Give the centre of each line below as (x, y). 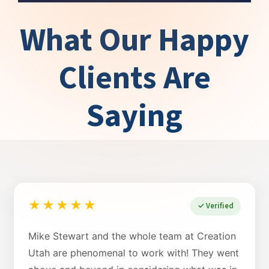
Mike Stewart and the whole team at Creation (132, 236)
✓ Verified (216, 206)
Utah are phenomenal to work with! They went (134, 252)
